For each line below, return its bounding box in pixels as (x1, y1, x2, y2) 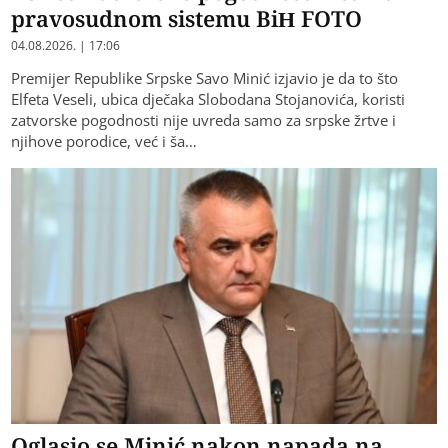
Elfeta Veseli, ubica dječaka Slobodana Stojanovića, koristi (11, 89, 406, 110)
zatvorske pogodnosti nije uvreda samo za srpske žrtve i (11, 110, 397, 131)
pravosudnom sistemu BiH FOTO (11, 3, 363, 34)
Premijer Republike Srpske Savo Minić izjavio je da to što (11, 68, 399, 89)
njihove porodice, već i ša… (11, 131, 198, 152)
